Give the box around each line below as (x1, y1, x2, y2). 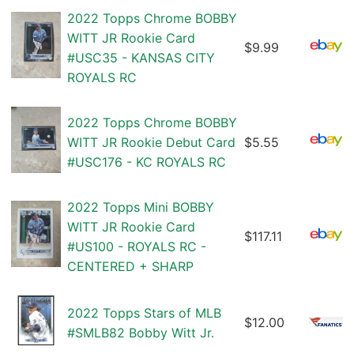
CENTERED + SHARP (67, 258, 194, 275)
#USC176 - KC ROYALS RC (67, 154, 226, 171)
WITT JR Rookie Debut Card (67, 134, 235, 151)
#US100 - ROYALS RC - (67, 239, 206, 255)
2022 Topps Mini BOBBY (67, 199, 214, 216)
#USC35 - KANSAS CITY (67, 50, 215, 66)
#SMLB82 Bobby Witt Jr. (67, 325, 214, 341)
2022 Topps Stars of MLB (67, 305, 221, 322)
